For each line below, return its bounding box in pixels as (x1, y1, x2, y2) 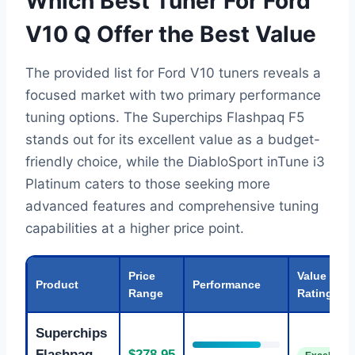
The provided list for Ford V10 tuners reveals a (25, 65, 321, 82)
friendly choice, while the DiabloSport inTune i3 (25, 154, 325, 170)
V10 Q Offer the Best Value (25, 21, 316, 48)
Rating (297, 287, 333, 300)
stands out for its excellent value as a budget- (25, 132, 320, 148)
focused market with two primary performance (25, 87, 321, 104)
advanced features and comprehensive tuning (25, 198, 319, 215)
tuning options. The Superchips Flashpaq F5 (25, 109, 304, 126)
